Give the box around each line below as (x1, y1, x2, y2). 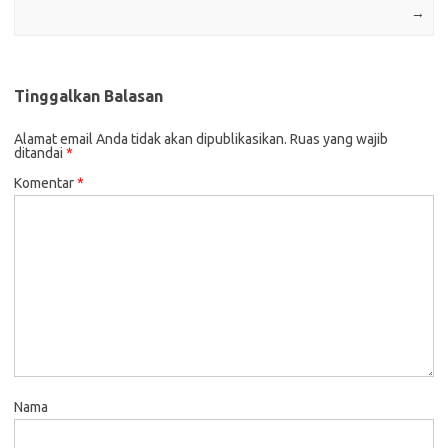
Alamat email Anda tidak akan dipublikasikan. (14, 131, 287, 148)
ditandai (14, 145, 66, 162)
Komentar (14, 175, 77, 192)
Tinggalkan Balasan (14, 87, 163, 106)
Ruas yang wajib (290, 131, 388, 148)
